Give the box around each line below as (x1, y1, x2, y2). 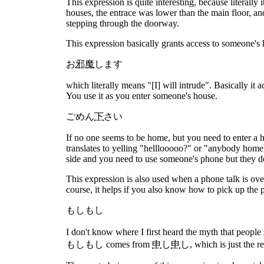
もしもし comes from (66, 239, 152, 249)
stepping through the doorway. (66, 18, 179, 28)
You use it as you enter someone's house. (66, 91, 217, 101)
